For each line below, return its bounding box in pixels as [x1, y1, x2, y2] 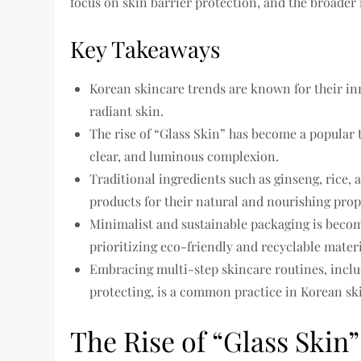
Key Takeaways [70, 34, 222, 64]
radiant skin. [89, 102, 164, 120]
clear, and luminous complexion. [89, 147, 280, 165]
